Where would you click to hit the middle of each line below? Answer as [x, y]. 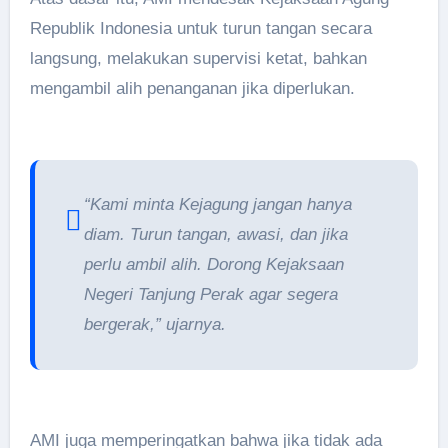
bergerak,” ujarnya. [154, 324]
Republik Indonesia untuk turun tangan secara [200, 28]
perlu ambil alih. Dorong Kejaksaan [213, 264]
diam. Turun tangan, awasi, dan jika [215, 234]
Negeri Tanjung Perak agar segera [210, 294]
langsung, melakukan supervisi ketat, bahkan [198, 58]
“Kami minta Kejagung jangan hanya [217, 204]
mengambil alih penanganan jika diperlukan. [192, 88]
